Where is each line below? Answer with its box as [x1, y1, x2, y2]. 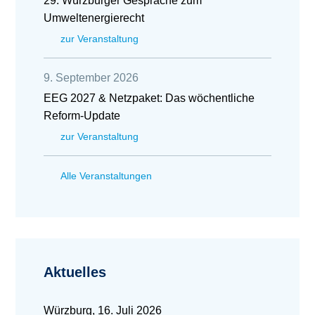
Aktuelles [44, 264, 106, 280]
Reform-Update [44, 110, 120, 122]
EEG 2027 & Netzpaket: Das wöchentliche [44, 92, 255, 104]
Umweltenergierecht [44, 12, 144, 24]
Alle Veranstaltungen [60, 170, 152, 181]
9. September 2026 [44, 72, 139, 84]
